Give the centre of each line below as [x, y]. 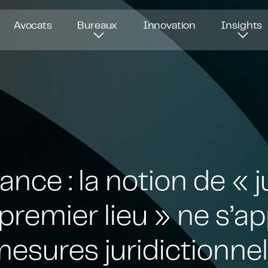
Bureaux [98, 24]
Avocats [33, 24]
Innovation [169, 24]
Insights [242, 24]
